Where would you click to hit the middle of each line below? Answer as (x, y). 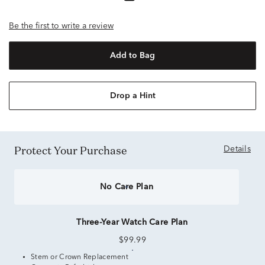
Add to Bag (132, 56)
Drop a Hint (132, 96)
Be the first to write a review (61, 26)
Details (237, 149)
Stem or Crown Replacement (80, 257)
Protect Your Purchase (74, 150)
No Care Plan (127, 187)
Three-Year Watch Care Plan (132, 222)
